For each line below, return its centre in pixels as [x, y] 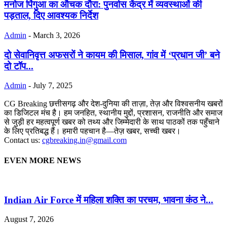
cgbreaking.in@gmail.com [84, 140]
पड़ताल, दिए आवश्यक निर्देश [51, 16]
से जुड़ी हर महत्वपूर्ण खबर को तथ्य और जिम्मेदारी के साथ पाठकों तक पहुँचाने [112, 122]
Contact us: [23, 140]
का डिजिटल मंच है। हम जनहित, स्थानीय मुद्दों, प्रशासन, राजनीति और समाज [113, 113]
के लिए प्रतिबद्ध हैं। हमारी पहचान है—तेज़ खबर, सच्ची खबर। [92, 131]
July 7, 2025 [53, 86]
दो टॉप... [19, 66]
